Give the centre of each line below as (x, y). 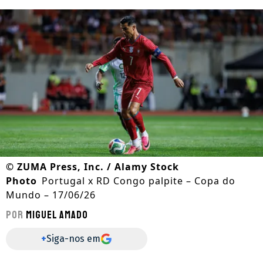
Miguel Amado (57, 215)
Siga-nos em (73, 239)
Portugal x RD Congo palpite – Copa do (139, 181)
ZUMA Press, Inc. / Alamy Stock (98, 167)
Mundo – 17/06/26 (51, 195)
